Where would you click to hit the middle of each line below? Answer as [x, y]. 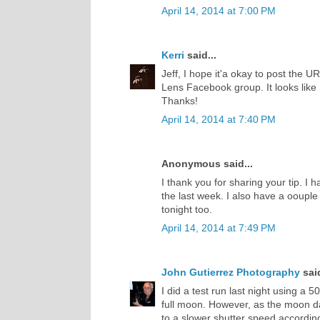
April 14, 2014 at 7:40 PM [219, 119]
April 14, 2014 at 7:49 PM [219, 227]
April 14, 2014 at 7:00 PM [219, 10]
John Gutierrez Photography [231, 272]
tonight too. [187, 209]
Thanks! [180, 100]
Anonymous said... [207, 163]
